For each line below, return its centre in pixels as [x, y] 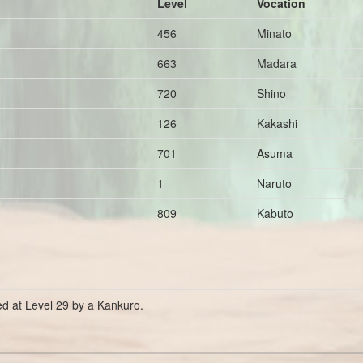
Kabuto [275, 213]
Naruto [274, 183]
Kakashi [277, 123]
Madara [277, 63]
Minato [274, 33]
